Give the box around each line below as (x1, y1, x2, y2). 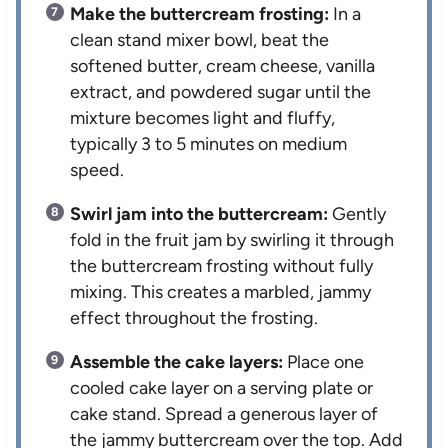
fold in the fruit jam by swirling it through (70, 229, 395, 252)
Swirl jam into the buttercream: (70, 203, 329, 226)
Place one (283, 351, 365, 374)
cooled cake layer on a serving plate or (70, 377, 374, 400)
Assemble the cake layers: (70, 351, 284, 374)
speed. (70, 159, 125, 182)
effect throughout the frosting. (70, 307, 319, 330)
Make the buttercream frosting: (70, 3, 330, 26)
